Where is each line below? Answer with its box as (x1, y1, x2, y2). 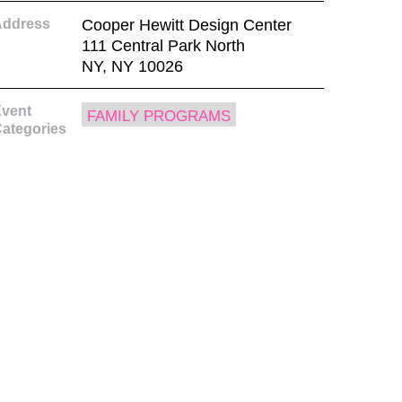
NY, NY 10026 (81, 57, 183, 75)
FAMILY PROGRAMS (86, 107, 231, 125)
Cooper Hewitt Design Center (81, 15, 292, 34)
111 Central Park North (81, 36, 245, 55)
